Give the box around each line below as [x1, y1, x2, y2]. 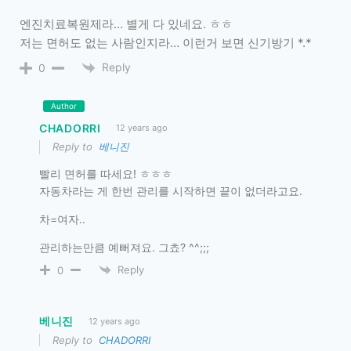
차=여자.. [39, 212, 85, 226]
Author [51, 100, 77, 110]
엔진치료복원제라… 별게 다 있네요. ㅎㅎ [20, 16, 233, 31]
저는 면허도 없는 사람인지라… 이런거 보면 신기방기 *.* [20, 34, 312, 50]
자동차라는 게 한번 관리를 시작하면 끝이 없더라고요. [39, 183, 302, 197]
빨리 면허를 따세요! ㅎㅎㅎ [39, 166, 172, 180]
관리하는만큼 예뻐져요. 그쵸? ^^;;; [39, 240, 209, 254]
